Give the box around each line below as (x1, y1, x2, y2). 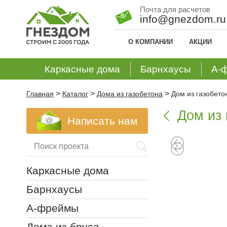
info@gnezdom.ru (139, 13, 226, 25)
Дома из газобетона (97, 90, 163, 98)
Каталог (62, 90, 88, 98)
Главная (26, 90, 54, 98)
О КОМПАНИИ (128, 38, 173, 46)
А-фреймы (26, 202, 79, 214)
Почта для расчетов (139, 5, 210, 14)
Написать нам (67, 115, 137, 127)
